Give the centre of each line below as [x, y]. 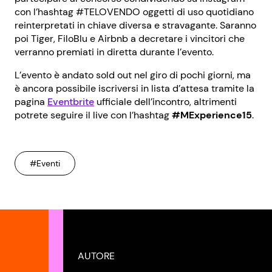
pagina [31, 102]
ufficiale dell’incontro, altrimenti [165, 102]
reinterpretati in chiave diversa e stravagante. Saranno [135, 25]
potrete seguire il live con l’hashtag [93, 115]
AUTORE [96, 256]
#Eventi [45, 163]
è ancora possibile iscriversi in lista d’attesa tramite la [134, 88]
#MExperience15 [212, 115]
